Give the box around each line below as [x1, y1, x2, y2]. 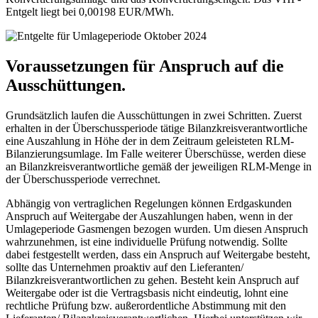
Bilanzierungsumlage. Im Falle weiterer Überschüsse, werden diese [6, 148, 306, 160]
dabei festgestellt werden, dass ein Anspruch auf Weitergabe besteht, [6, 248, 310, 261]
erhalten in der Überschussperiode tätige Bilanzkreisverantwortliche [6, 122, 307, 135]
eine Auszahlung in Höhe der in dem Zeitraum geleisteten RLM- [6, 135, 294, 148]
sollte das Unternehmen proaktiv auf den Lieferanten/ [6, 261, 243, 274]
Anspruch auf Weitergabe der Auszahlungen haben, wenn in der [6, 210, 292, 223]
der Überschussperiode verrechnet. [6, 173, 160, 186]
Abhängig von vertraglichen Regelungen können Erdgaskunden [6, 197, 292, 210]
